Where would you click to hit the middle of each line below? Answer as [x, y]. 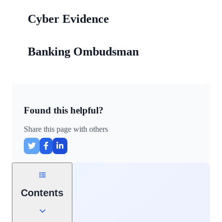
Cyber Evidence [68, 19]
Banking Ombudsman [83, 51]
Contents [42, 193]
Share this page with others [66, 129]
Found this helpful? [64, 110]
